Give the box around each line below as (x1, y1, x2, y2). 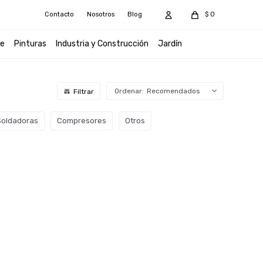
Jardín (157, 39, 182, 49)
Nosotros (86, 11, 114, 18)
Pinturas (14, 39, 46, 49)
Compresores (57, 116, 107, 125)
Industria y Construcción (55, 39, 149, 49)
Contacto (44, 11, 74, 18)
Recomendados (146, 87, 200, 95)
